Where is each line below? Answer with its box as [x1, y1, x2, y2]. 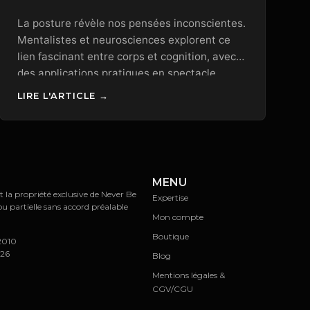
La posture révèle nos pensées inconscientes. [17, 17, 246, 30]
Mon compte [152, 211, 203, 222]
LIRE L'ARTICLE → [17, 90, 109, 101]
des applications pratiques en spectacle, [17, 66, 219, 80]
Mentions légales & [152, 269, 225, 280]
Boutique [152, 230, 189, 241]
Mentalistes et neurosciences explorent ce [17, 33, 230, 47]
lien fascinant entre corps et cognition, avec [17, 50, 236, 64]
